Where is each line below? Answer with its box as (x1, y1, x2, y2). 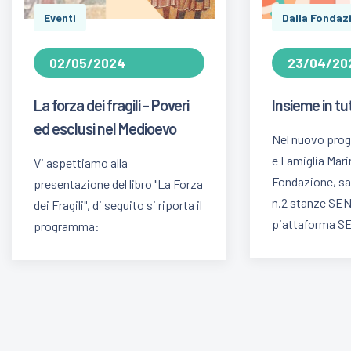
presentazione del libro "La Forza (34, 175, 203, 191)
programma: (34, 218, 100, 233)
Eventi (44, 10, 76, 24)
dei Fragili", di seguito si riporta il (34, 197, 202, 212)
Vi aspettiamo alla (34, 154, 128, 170)
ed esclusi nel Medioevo (34, 118, 176, 138)
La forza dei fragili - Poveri (34, 95, 189, 114)
